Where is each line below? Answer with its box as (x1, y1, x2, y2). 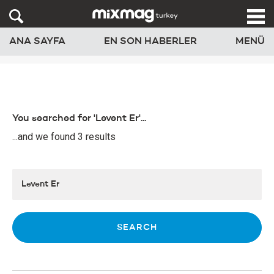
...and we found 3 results (12, 131, 116, 143)
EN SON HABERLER (104, 37, 197, 47)
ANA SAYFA (9, 37, 65, 47)
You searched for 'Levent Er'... (12, 114, 146, 124)
